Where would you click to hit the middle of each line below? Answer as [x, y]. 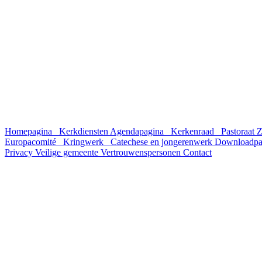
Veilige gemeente [68, 152]
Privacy [20, 152]
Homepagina [30, 131]
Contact [197, 152]
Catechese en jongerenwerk [161, 142]
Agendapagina [138, 131]
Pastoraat [238, 131]
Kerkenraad [192, 131]
